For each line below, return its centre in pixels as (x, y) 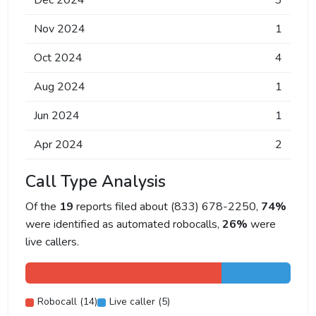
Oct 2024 (58, 58)
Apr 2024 (59, 145)
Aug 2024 (60, 87)
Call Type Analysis (96, 181)
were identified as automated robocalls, (124, 224)
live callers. (52, 242)
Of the (42, 207)
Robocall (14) (67, 302)
